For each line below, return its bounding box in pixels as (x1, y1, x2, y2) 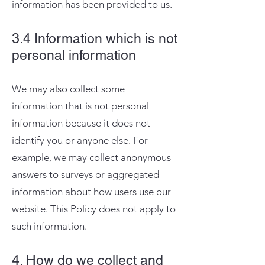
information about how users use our (12, 186, 171, 198)
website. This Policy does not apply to (12, 203, 176, 215)
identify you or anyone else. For (12, 134, 148, 146)
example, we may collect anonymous (12, 151, 171, 163)
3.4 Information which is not (12, 31, 177, 46)
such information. (12, 220, 87, 232)
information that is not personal (12, 100, 149, 112)
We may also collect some (12, 83, 125, 95)
